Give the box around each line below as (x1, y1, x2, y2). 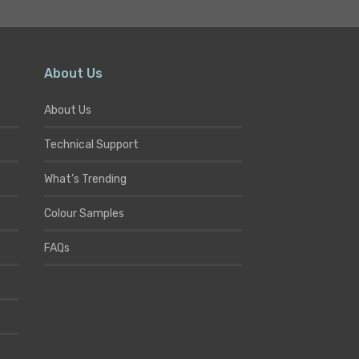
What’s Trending (44, 171, 127, 186)
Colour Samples (44, 206, 124, 220)
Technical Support (44, 137, 139, 151)
